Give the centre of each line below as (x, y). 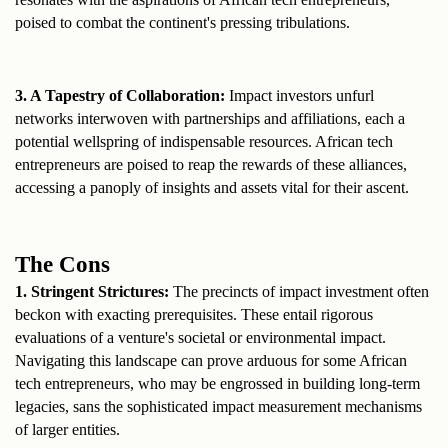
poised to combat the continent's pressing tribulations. (182, 22)
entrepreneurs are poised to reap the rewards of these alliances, (211, 164)
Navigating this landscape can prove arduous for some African (211, 360)
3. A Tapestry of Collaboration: (120, 95)
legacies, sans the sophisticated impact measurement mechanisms (218, 406)
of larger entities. (67, 429)
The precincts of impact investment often (301, 291)
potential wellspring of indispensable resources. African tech (204, 141)
